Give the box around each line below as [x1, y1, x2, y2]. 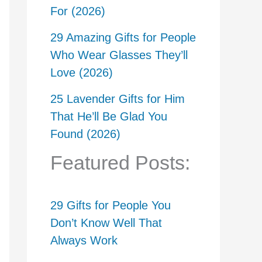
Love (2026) [50, 65, 113, 79]
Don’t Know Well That [50, 216, 162, 229]
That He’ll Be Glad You [50, 109, 167, 123]
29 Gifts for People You [50, 198, 171, 212]
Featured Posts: [50, 151, 190, 174]
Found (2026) [50, 127, 120, 140]
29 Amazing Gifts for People [50, 30, 196, 44]
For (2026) [50, 4, 105, 18]
